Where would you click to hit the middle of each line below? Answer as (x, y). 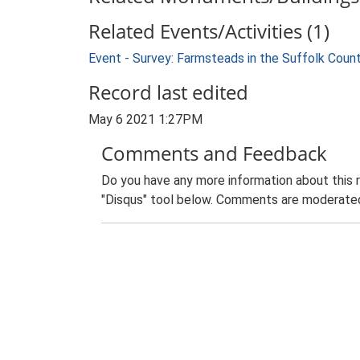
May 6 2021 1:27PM (145, 119)
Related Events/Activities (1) (209, 31)
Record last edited (168, 92)
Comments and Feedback (214, 153)
